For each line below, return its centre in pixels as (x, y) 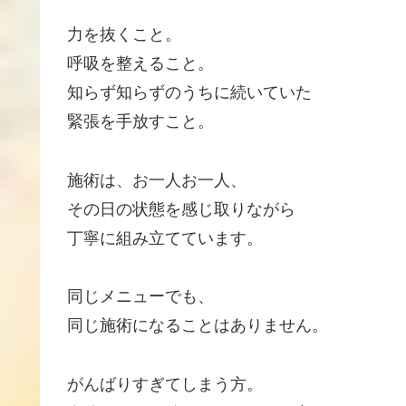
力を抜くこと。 (124, 35)
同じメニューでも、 (140, 297)
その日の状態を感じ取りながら (181, 209)
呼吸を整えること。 (140, 64)
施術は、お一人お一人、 (157, 180)
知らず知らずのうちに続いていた (189, 93)
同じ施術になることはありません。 (198, 326)
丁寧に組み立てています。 (165, 238)
